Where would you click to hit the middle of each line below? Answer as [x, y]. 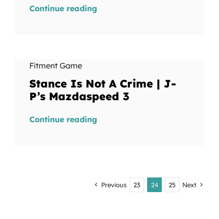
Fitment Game [55, 66]
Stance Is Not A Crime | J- [102, 84]
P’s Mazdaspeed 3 [79, 96]
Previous [114, 185]
